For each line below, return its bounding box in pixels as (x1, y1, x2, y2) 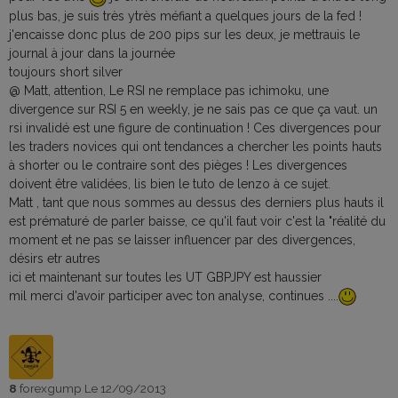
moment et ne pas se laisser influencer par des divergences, (9, 232, 355, 247)
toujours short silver (9, 64, 123, 79)
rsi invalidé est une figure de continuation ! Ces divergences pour (9, 120, 381, 135)
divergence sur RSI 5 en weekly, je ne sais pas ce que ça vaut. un (9, 101, 378, 116)
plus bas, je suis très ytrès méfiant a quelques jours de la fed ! (9, 8, 362, 23)
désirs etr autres (9, 251, 100, 266)
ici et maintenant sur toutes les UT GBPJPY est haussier (9, 269, 322, 284)
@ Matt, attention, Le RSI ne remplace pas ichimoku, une (9, 83, 329, 98)
